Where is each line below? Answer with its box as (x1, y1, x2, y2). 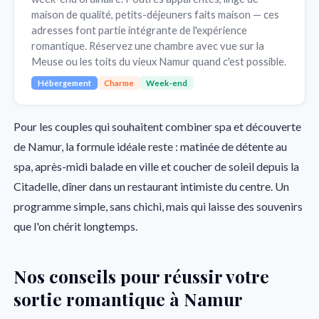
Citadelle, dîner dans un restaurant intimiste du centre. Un (14, 179, 290, 193)
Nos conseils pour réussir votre (14, 263, 270, 288)
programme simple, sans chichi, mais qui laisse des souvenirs (14, 199, 303, 213)
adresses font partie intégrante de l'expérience (31, 23, 248, 37)
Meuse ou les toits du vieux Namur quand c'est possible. (31, 55, 287, 68)
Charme (103, 78, 134, 88)
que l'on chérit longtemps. (14, 219, 138, 233)
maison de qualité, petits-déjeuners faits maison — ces (31, 8, 280, 21)
